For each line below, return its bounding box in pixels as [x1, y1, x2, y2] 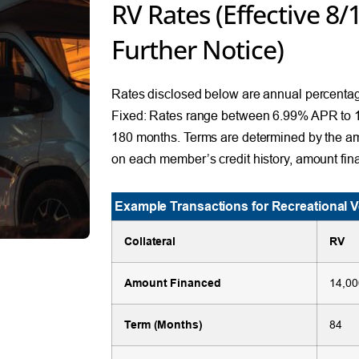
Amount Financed [124, 276, 221, 289]
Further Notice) [111, 31, 284, 67]
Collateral [124, 234, 176, 248]
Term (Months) [124, 317, 203, 331]
